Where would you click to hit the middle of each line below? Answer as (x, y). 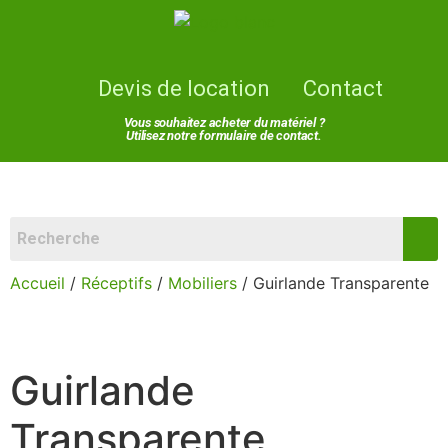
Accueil (37, 283)
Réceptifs (116, 283)
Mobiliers (202, 283)
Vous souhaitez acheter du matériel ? (224, 122)
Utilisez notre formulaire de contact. (224, 135)
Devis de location (184, 88)
